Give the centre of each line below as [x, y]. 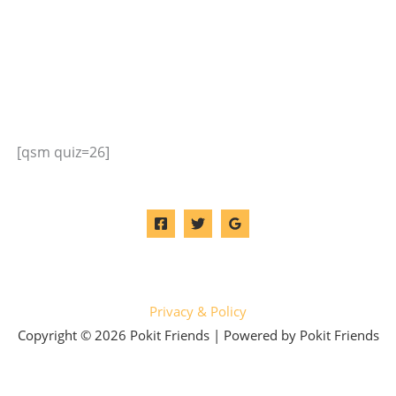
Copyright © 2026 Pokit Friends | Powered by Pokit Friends [198, 335]
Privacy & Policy [198, 312]
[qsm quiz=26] [63, 152]
